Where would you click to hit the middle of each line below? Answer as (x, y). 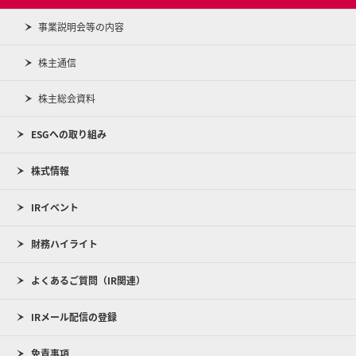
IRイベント (55, 207)
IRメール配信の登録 (74, 317)
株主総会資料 (67, 99)
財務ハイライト (64, 244)
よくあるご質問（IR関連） (88, 281)
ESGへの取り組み (69, 134)
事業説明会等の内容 (81, 27)
